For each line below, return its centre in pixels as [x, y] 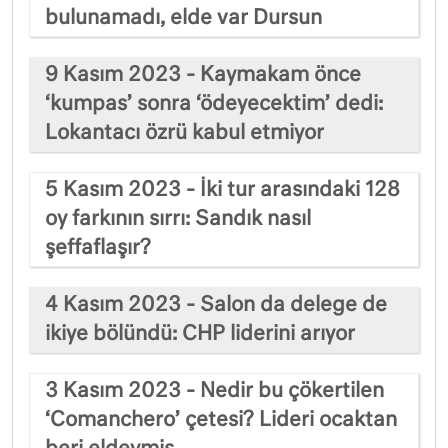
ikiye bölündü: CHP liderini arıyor [200, 333]
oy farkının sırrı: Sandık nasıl [178, 218]
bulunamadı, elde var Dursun [183, 17]
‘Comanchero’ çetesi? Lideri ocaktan [221, 419]
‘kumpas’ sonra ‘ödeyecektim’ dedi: [214, 103]
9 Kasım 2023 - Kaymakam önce [203, 74]
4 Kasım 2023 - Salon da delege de [216, 304]
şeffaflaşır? [98, 247]
